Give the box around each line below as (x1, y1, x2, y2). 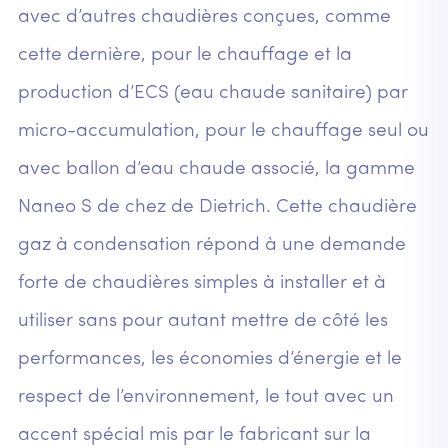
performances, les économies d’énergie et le (17, 349, 402, 369)
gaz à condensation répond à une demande (17, 235, 406, 255)
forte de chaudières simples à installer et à (17, 273, 386, 293)
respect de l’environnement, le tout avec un (17, 387, 394, 407)
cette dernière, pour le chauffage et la (17, 45, 352, 65)
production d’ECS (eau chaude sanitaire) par (17, 83, 408, 103)
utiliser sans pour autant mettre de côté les (17, 311, 388, 331)
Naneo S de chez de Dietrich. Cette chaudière (17, 197, 417, 217)
